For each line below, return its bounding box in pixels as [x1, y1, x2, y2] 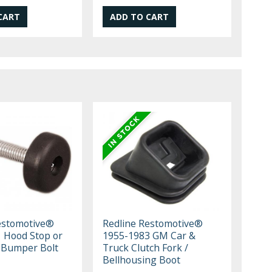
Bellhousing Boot [103, 253, 181, 267]
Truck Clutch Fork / [103, 240, 189, 254]
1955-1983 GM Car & [103, 228, 196, 242]
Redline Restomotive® [103, 216, 203, 230]
